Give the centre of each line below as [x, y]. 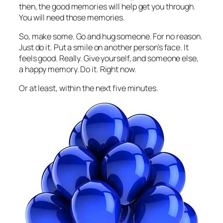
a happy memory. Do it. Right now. [78, 69]
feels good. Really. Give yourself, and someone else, [109, 58]
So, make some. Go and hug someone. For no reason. [111, 37]
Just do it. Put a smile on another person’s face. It [104, 48]
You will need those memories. [72, 17]
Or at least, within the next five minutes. [89, 88]
